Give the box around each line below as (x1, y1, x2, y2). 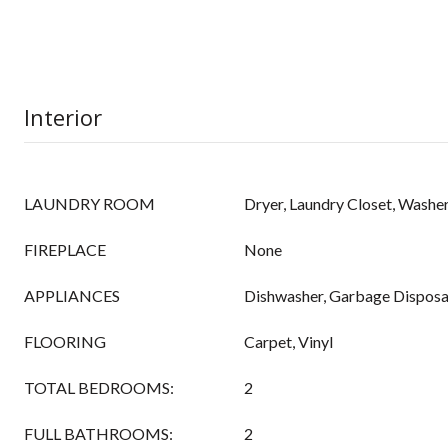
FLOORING (24, 332, 106, 351)
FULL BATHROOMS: (24, 424, 173, 443)
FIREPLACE (24, 240, 106, 259)
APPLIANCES (24, 286, 120, 305)
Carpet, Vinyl (244, 332, 333, 351)
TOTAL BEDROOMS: (24, 378, 174, 397)
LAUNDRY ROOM (24, 194, 155, 213)
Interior (24, 102, 102, 132)
